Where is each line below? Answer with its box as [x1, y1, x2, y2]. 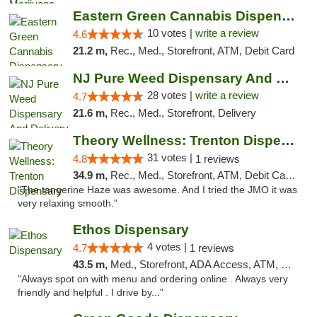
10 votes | [146, 27, 195, 39]
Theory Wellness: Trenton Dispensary [280, 133, 294, 148]
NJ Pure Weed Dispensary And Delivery [275, 71, 289, 86]
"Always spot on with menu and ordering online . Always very [18, 274, 288, 284]
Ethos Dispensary [72, 222, 189, 237]
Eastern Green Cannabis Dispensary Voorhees [281, 8, 295, 23]
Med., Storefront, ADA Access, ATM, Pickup [110, 258, 281, 270]
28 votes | [146, 89, 195, 101]
